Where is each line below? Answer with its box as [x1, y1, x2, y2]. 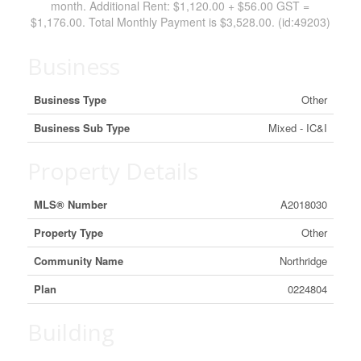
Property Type [33, 225, 103, 240]
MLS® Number [33, 197, 107, 212]
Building [27, 317, 114, 347]
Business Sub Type [33, 120, 130, 135]
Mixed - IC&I [268, 120, 327, 135]
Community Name [33, 253, 123, 268]
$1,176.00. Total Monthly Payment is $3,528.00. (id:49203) [30, 14, 330, 30]
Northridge [279, 253, 327, 268]
